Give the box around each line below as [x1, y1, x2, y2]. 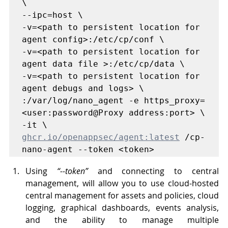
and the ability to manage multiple [25, 214, 219, 225]
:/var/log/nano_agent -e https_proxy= [22, 95, 205, 105]
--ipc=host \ [22, 10, 83, 20]
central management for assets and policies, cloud [25, 189, 219, 201]
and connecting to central [88, 165, 219, 177]
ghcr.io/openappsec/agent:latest [22, 132, 180, 142]
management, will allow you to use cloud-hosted [25, 177, 219, 189]
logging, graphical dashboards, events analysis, [25, 202, 219, 213]
